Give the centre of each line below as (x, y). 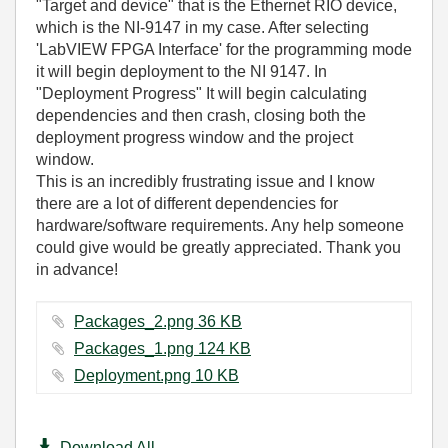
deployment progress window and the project (194, 137)
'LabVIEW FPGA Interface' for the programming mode (224, 49)
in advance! (77, 269)
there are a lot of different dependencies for (187, 203)
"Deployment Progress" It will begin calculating (201, 93)
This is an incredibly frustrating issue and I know (205, 181)
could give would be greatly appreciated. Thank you (218, 247)
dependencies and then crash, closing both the (201, 115)
